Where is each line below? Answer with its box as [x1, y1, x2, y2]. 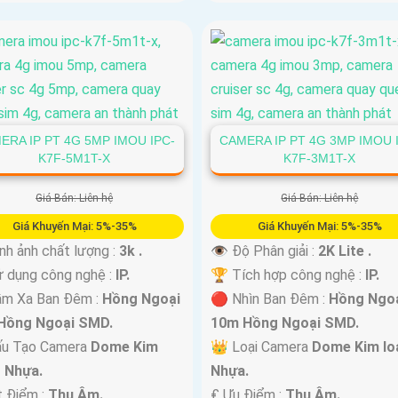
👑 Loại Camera [210, 338, 312, 355]
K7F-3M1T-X [283, 150, 356, 165]
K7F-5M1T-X [38, 150, 111, 165]
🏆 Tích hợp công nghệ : [210, 266, 365, 283]
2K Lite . [317, 242, 371, 259]
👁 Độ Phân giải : [210, 242, 318, 259]
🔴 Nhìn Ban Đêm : [210, 290, 329, 307]
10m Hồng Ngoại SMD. [210, 314, 359, 331]
